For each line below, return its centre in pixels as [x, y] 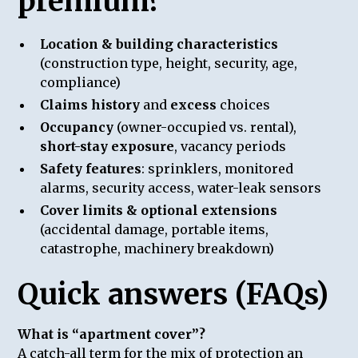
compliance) [81, 82]
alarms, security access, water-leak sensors [181, 187]
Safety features [91, 168]
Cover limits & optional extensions [159, 210]
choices [244, 104]
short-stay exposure [107, 146]
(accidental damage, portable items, [155, 229]
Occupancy [77, 127]
